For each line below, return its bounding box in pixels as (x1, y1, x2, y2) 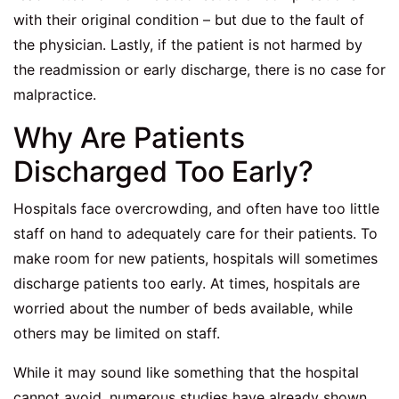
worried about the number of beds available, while (13, 299, 353, 318)
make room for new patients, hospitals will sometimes (13, 249, 378, 268)
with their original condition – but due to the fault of (13, 11, 364, 29)
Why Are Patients (13, 120, 245, 156)
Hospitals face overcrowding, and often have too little (13, 199, 379, 218)
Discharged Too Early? (13, 154, 313, 190)
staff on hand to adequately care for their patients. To (13, 224, 378, 243)
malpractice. (13, 85, 96, 104)
